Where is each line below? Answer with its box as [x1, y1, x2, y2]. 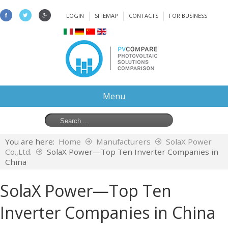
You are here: [5, 136, 59, 147]
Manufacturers [96, 136, 151, 147]
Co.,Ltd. [5, 147, 32, 157]
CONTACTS [129, 12, 158, 19]
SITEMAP [95, 12, 118, 19]
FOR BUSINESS [169, 12, 207, 19]
